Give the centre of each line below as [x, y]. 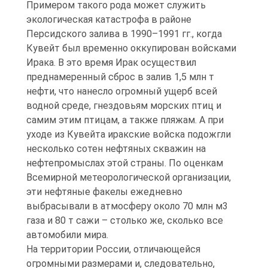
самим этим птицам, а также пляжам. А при [125, 120]
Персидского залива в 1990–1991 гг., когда [124, 34]
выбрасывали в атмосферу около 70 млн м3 [127, 206]
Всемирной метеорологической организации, [129, 178]
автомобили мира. [67, 235]
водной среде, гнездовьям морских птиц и [124, 106]
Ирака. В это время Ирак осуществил [111, 63]
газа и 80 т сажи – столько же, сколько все [125, 221]
